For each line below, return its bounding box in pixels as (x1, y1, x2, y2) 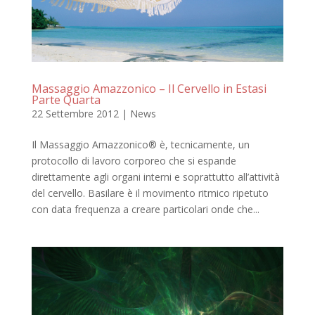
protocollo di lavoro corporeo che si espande (31, 154, 236, 168)
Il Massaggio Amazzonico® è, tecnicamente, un (31, 138, 250, 152)
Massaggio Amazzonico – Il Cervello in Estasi (31, 81, 266, 97)
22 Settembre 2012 (31, 107, 119, 121)
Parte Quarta (31, 92, 101, 108)
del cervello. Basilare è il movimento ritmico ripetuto (31, 186, 269, 200)
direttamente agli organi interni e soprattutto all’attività (31, 170, 280, 184)
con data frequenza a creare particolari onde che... (31, 202, 259, 217)
